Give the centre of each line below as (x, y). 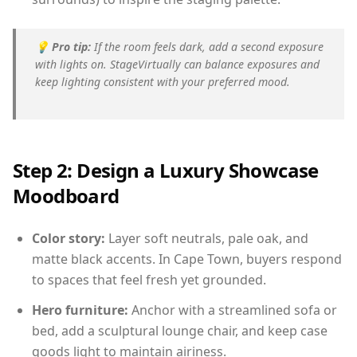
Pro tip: (71, 46)
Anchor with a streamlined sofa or (233, 310)
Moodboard (66, 195)
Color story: (69, 238)
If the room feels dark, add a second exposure (207, 46)
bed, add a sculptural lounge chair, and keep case (180, 330)
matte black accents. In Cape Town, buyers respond (187, 259)
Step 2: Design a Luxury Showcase (166, 170)
